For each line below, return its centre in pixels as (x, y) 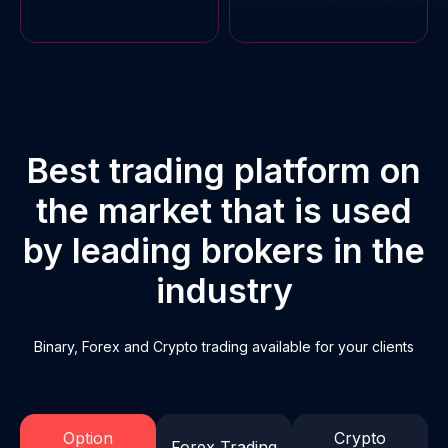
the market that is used (224, 211)
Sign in (230, 132)
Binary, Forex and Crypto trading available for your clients (224, 346)
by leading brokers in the (224, 251)
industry (224, 291)
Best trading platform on (224, 171)
